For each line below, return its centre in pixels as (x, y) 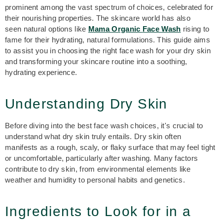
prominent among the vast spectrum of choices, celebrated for (109, 7)
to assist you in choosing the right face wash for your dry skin (108, 51)
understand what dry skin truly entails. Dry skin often (93, 136)
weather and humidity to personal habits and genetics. (95, 180)
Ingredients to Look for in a (98, 211)
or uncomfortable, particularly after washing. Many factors (102, 158)
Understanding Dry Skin (89, 104)
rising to (195, 29)
